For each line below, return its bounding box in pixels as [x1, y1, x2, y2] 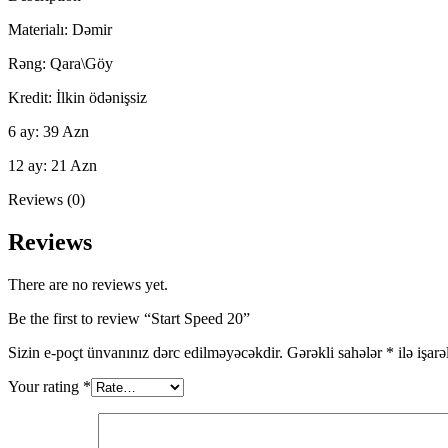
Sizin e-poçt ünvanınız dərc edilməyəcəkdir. [8, 343, 283, 361]
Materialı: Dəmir [8, 20, 112, 38]
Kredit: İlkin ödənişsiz [8, 88, 147, 106]
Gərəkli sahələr [287, 343, 386, 361]
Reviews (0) [8, 190, 85, 208]
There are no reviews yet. [8, 275, 168, 293]
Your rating [8, 377, 83, 395]
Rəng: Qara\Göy [8, 54, 113, 72]
